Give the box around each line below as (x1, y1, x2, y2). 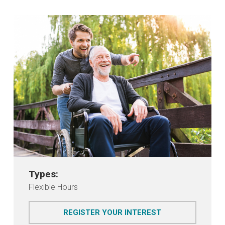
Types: (28, 168, 58, 180)
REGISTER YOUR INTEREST (63, 207, 162, 217)
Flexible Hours (28, 182, 78, 192)
